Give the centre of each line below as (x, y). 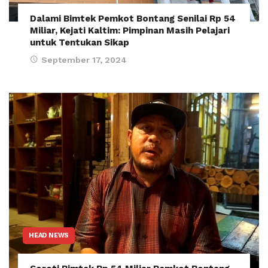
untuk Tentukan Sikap (80, 42)
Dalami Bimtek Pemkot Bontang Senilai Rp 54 (133, 18)
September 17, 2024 (84, 60)
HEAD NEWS (49, 235)
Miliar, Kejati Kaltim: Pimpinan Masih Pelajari (130, 30)
